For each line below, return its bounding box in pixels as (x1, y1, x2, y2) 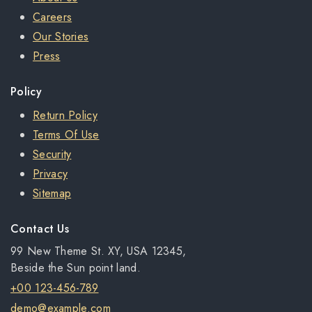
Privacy (33, 166, 68, 182)
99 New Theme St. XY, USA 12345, (10, 243, 187, 259)
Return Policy (33, 107, 97, 123)
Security (33, 146, 72, 162)
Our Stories (33, 29, 89, 45)
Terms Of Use (33, 127, 100, 143)
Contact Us (10, 221, 69, 237)
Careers (33, 9, 72, 25)
